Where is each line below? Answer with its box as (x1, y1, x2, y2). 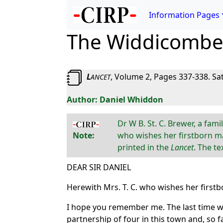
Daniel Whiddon (100, 94, 164, 105)
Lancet (170, 142, 194, 153)
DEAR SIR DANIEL (67, 162, 131, 173)
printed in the (117, 142, 171, 153)
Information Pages (149, 9, 220, 20)
